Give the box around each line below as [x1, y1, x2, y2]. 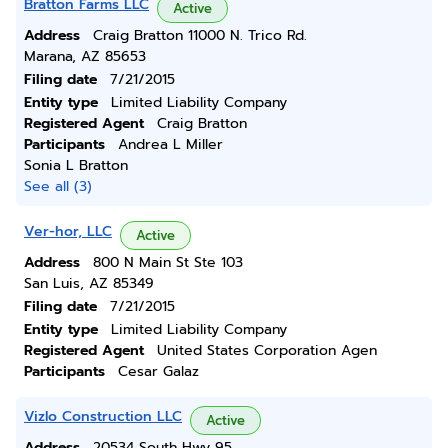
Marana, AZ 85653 [24, 46, 146, 67]
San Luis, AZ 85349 [24, 273, 154, 294]
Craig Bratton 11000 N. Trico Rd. [93, 25, 307, 46]
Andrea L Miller [118, 134, 223, 155]
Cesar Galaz [118, 361, 199, 382]
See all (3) [24, 176, 92, 197]
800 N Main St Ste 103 [93, 252, 243, 273]
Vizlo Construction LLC [24, 406, 182, 427]
